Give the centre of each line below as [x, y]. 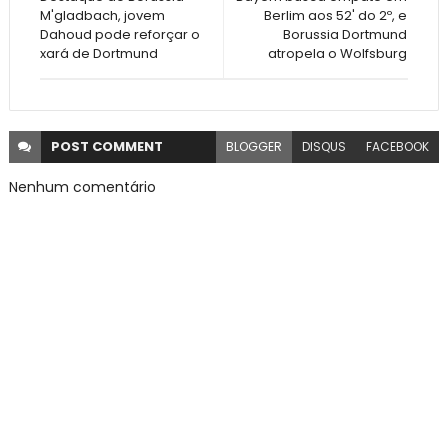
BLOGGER [254, 147]
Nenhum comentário [82, 187]
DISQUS [324, 147]
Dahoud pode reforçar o [119, 35]
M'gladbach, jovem [102, 16]
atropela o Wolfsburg [338, 54]
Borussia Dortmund [345, 35]
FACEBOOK [398, 147]
